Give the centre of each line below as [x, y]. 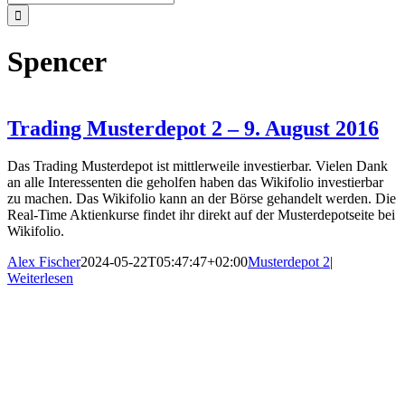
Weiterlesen [40, 278]
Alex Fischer [44, 262]
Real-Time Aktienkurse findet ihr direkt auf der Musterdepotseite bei [201, 215]
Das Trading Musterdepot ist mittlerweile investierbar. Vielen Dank [198, 166]
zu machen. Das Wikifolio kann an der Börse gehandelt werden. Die [202, 199]
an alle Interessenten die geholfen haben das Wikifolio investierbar [195, 183]
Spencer [57, 62]
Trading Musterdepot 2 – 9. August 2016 [193, 128]
